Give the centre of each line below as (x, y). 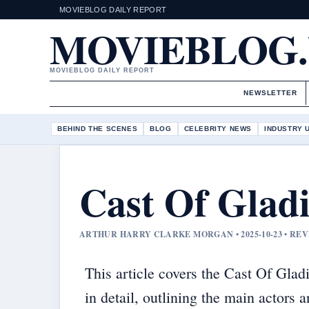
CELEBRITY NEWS (218, 128)
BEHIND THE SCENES (98, 128)
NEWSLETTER (270, 93)
